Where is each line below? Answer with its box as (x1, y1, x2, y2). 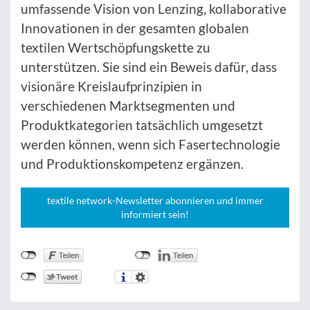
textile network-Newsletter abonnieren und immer (46, 194, 264, 206)
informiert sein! (121, 208, 189, 220)
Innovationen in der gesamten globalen (21, 19, 249, 36)
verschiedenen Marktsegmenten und (21, 97, 235, 113)
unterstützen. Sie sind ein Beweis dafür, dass (21, 58, 277, 75)
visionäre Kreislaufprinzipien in (21, 77, 202, 94)
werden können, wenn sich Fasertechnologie (21, 136, 280, 152)
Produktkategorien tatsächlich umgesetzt (21, 116, 263, 133)
